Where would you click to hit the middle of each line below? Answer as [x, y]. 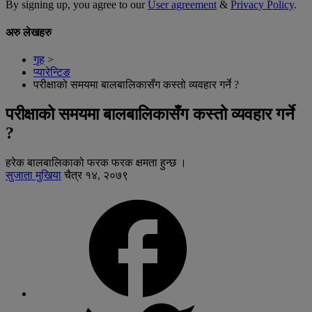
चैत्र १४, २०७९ [96, 175]
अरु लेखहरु [29, 32]
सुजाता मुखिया [33, 175]
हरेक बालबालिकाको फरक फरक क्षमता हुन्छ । [96, 162]
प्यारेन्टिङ [52, 72]
